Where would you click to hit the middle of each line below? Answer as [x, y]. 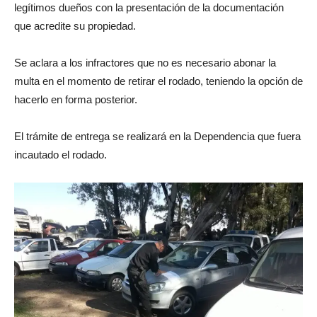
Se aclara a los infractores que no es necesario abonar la [145, 63]
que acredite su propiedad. [75, 26]
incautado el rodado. [60, 155]
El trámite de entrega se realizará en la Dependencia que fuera [157, 136]
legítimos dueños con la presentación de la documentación [149, 7]
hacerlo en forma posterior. [76, 99]
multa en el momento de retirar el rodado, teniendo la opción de [158, 81]
